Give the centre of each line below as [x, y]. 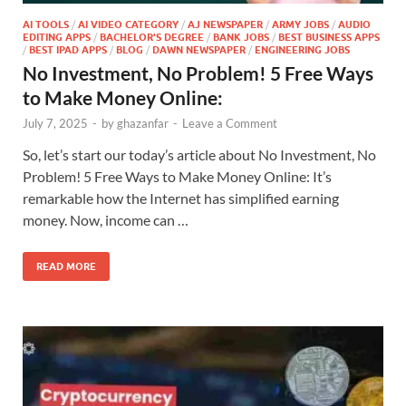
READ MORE [66, 266]
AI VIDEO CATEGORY [128, 24]
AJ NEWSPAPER [225, 24]
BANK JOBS [241, 37]
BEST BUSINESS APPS [329, 37]
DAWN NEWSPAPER [199, 49]
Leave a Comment [230, 123]
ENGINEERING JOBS [302, 49]
